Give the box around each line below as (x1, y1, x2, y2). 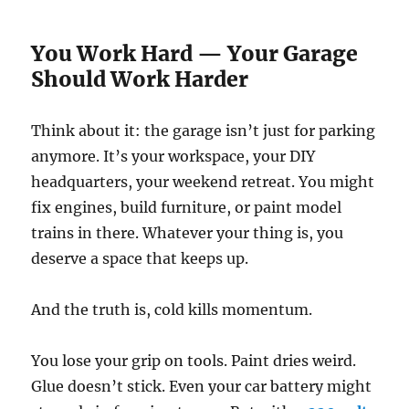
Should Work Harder (31, 66, 249, 93)
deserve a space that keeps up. (31, 249, 249, 268)
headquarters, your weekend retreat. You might (31, 173, 375, 192)
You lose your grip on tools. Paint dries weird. (31, 351, 357, 371)
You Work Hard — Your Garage (31, 40, 359, 68)
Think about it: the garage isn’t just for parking (31, 121, 376, 141)
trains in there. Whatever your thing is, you (31, 224, 344, 243)
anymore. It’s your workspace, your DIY (31, 147, 316, 166)
